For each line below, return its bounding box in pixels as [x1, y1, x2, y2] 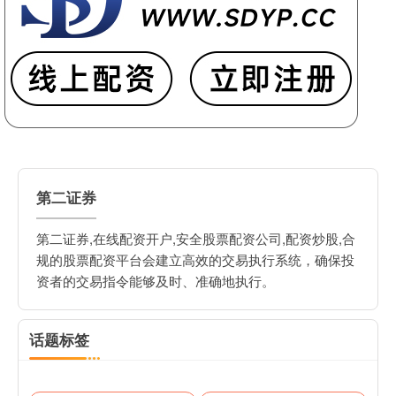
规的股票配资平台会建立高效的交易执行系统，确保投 [36, 250, 354, 270]
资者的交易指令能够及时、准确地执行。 [36, 271, 275, 291]
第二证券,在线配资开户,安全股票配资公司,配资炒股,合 [36, 229, 355, 248]
